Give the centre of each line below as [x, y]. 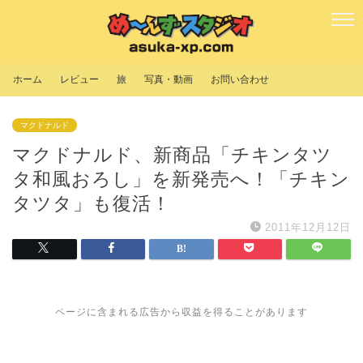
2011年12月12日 [308, 228]
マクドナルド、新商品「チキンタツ [172, 155]
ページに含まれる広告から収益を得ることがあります [181, 312]
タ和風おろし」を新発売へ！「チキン [181, 179]
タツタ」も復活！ [92, 204]
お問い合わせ [240, 80]
